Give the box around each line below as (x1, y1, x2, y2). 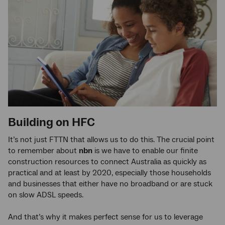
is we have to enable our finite (92, 145, 198, 156)
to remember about (8, 145, 79, 156)
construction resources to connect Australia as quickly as (8, 156, 206, 167)
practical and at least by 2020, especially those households (8, 167, 211, 178)
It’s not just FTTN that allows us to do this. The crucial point (8, 134, 214, 145)
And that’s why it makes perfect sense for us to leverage (8, 211, 203, 222)
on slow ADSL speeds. (8, 189, 83, 200)
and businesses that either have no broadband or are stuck (8, 178, 212, 189)
